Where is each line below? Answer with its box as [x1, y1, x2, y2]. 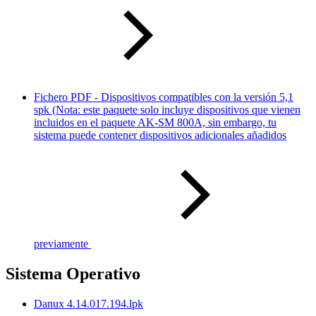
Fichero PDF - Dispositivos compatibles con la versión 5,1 [34, 90, 293, 103]
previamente [34, 237, 88, 250]
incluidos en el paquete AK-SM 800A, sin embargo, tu [34, 116, 276, 128]
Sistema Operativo [6, 264, 140, 283]
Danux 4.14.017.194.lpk [34, 297, 143, 310]
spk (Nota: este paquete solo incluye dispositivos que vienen [34, 103, 300, 116]
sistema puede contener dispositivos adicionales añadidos [34, 128, 286, 141]
